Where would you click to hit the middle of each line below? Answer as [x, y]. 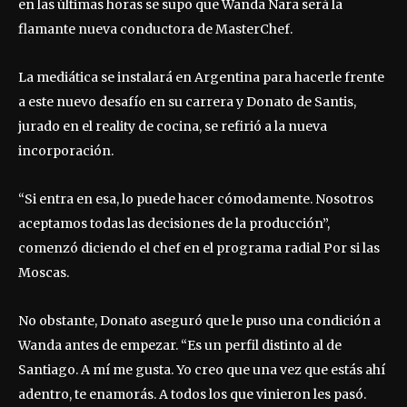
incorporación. [66, 151]
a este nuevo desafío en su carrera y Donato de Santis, [187, 102]
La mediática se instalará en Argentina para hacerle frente [201, 78]
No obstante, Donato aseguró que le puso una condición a [199, 321]
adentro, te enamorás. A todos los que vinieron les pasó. [192, 395]
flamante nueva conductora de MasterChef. [155, 30]
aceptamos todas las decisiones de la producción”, [174, 224]
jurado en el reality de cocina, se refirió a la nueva [173, 127]
